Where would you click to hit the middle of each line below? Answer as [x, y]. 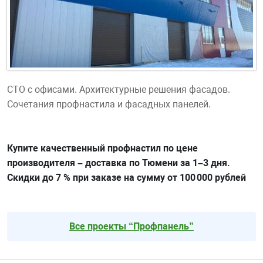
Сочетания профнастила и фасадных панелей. [109, 104]
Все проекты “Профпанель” [131, 227]
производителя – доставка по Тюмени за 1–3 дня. [119, 163]
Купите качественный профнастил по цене [102, 149]
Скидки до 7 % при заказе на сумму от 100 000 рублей [127, 178]
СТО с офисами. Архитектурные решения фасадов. [119, 90]
